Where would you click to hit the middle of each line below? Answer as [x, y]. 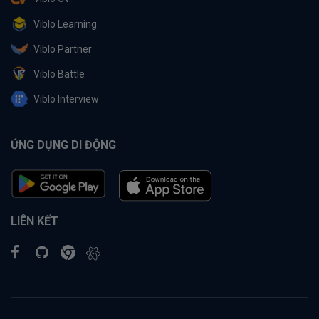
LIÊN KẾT [35, 221]
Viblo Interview [66, 99]
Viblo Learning [65, 25]
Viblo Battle [59, 74]
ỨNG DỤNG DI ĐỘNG [63, 145]
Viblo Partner [63, 49]
